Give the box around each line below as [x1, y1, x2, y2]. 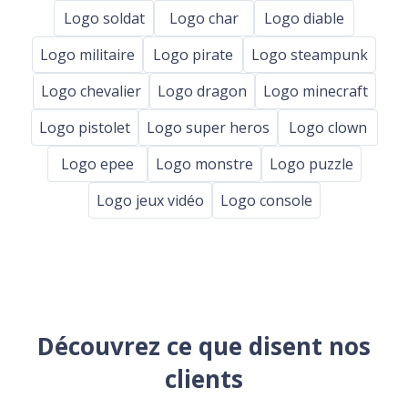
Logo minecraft [262, 80, 368, 101]
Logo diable [264, 7, 344, 28]
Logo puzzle [269, 153, 353, 174]
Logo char [169, 7, 239, 28]
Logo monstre [155, 153, 253, 174]
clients [165, 362, 243, 396]
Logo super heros [146, 117, 270, 138]
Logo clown [288, 117, 367, 138]
